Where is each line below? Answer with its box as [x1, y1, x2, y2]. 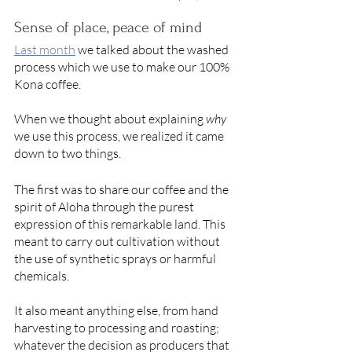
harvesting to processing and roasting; [14, 319, 222, 335]
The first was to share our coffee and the [14, 181, 231, 197]
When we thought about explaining [14, 110, 206, 126]
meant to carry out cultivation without [14, 233, 222, 249]
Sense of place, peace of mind [14, 18, 206, 36]
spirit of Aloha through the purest [14, 198, 196, 214]
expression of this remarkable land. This [14, 215, 228, 232]
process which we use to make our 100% [14, 58, 232, 75]
